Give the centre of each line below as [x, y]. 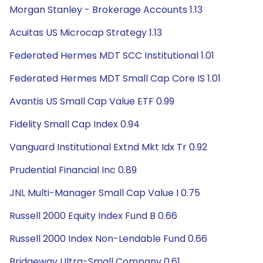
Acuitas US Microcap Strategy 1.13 [86, 33]
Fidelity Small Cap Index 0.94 [75, 124]
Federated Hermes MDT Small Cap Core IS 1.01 [115, 78]
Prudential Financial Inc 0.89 [73, 170]
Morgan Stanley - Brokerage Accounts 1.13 [106, 10]
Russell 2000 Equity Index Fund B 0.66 [93, 216]
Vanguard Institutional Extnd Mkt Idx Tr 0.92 [108, 147]
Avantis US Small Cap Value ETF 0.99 [92, 101]
